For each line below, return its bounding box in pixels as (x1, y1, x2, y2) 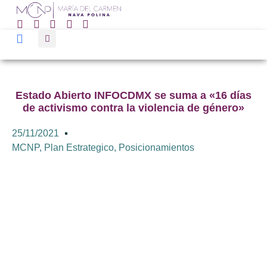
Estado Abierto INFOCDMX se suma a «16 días (15, 89, 252, 101)
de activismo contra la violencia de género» (23, 102, 244, 114)
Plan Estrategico (44, 142, 114, 153)
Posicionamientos (119, 142, 194, 153)
